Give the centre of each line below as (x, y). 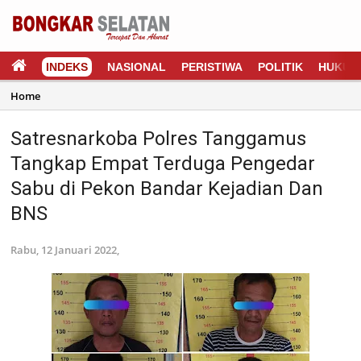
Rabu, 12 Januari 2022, (65, 250)
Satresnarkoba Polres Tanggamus (158, 139)
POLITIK (280, 67)
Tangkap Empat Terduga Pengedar (163, 164)
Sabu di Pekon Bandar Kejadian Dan (167, 189)
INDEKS (67, 67)
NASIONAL (137, 67)
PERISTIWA (212, 67)
